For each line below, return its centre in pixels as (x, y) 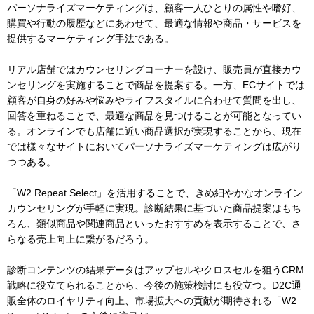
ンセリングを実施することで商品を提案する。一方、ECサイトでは (156, 85)
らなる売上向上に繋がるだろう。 (81, 239)
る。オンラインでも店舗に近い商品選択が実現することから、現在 (154, 131)
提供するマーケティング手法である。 (90, 39)
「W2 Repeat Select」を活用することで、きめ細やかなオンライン (155, 193)
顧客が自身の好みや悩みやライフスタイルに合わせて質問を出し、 (154, 101)
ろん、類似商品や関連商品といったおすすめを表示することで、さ (154, 224)
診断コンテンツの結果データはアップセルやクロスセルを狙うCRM (156, 270)
